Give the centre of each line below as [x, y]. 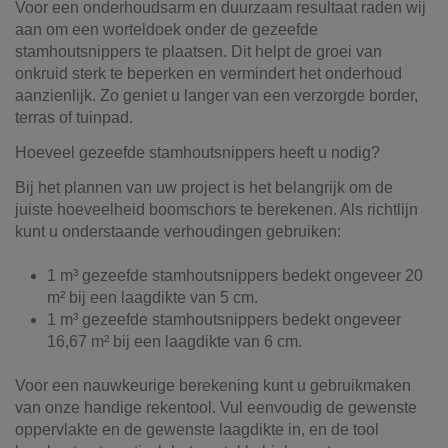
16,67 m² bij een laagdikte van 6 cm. [174, 341]
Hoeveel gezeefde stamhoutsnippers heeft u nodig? [197, 152]
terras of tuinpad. [74, 117]
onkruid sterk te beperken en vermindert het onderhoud [208, 73]
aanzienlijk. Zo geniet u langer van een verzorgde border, [216, 95]
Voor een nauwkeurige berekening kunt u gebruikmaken [213, 386]
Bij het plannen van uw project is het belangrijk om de [204, 187]
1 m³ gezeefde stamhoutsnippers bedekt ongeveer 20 [235, 275]
